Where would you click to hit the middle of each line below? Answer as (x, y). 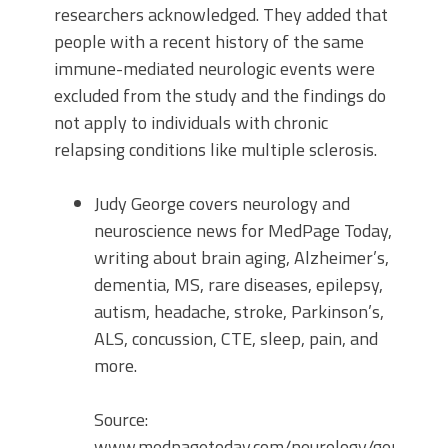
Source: (123, 419)
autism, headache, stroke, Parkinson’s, (239, 311)
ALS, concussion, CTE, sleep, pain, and (236, 338)
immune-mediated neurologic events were (214, 68)
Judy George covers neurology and (222, 203)
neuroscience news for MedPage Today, (243, 230)
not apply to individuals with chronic (191, 122)
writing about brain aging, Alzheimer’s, (241, 257)
